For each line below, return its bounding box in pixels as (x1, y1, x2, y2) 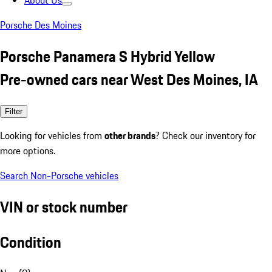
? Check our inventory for (155, 127, 256, 143)
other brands (104, 127, 155, 143)
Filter (5, 106, 22, 116)
